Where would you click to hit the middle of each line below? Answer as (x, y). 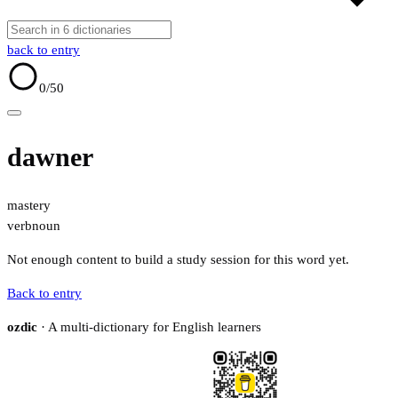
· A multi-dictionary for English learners (149, 327)
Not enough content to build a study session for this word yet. (178, 260)
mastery (29, 206)
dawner (50, 157)
